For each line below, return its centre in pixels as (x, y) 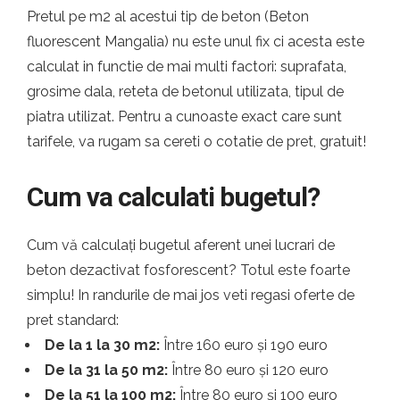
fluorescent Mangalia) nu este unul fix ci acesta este (196, 42)
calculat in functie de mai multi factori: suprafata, (187, 67)
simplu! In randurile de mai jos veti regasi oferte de (191, 295)
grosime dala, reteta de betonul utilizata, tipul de (185, 92)
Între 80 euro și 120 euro (248, 370)
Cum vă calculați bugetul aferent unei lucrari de (181, 245)
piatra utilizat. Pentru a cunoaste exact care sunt (184, 117)
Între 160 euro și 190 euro (244, 345)
